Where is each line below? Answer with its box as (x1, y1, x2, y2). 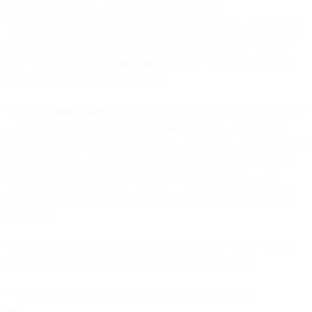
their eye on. (6, 205, 60, 218)
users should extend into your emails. (6, 72, 168, 84)
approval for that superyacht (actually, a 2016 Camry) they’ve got (6, 189, 292, 201)
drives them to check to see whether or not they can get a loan (6, 172, 276, 185)
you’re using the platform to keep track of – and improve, (35, 122, 288, 134)
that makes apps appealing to (161, 55, 290, 68)
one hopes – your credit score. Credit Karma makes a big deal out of (6, 139, 304, 151)
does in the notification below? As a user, (109, 105, 294, 118)
